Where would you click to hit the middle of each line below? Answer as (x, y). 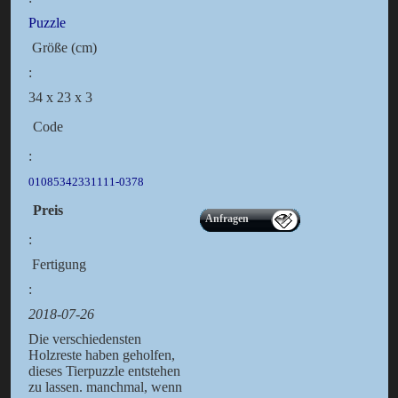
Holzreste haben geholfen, (101, 355)
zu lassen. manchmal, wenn (105, 387)
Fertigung (57, 265)
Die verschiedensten (84, 339)
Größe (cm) (62, 48)
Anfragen (227, 219)
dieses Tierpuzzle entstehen (104, 371)
